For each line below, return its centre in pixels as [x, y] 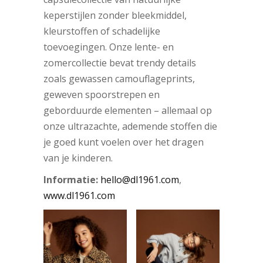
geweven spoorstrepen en [102, 95]
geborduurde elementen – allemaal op [128, 111]
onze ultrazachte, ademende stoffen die [130, 127]
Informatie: [71, 180]
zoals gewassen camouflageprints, [119, 79]
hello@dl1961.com [140, 180]
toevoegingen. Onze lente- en [109, 47]
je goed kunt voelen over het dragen [124, 142]
